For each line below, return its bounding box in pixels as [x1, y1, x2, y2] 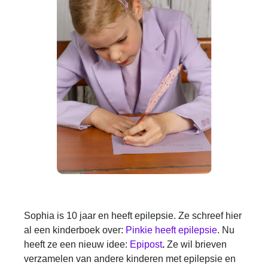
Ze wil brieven [167, 239, 227, 249]
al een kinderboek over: [24, 225, 126, 235]
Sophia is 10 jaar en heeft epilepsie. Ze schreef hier [24, 211, 242, 221]
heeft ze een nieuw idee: [24, 239, 130, 249]
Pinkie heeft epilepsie [126, 225, 217, 235]
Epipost [130, 239, 162, 249]
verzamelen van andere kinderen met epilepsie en [24, 254, 236, 264]
